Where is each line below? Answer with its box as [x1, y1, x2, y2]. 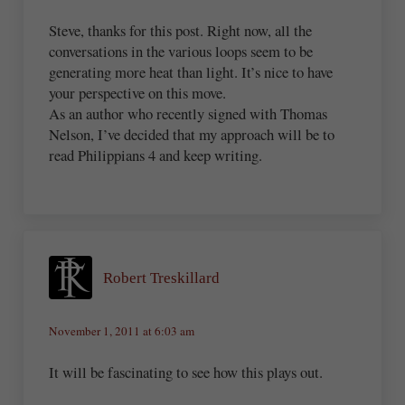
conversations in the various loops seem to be [49, 40, 314, 61]
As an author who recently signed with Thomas [49, 102, 328, 124]
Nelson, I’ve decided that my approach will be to [49, 123, 335, 145]
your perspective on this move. [49, 81, 227, 103]
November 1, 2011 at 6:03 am [49, 322, 195, 339]
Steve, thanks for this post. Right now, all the [49, 19, 313, 41]
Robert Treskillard [103, 268, 221, 287]
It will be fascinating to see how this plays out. [49, 362, 324, 383]
